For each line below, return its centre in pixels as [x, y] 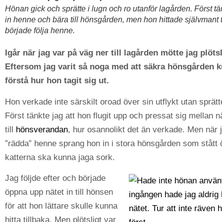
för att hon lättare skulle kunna [61, 206]
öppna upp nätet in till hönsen [59, 192]
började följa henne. [40, 31]
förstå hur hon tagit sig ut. [57, 81]
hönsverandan [42, 129]
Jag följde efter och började [55, 178]
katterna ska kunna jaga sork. [60, 157]
